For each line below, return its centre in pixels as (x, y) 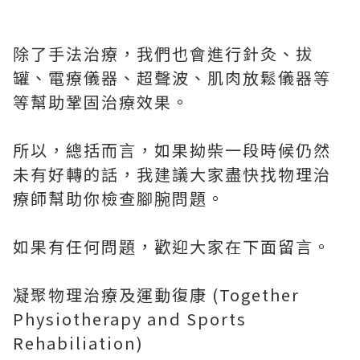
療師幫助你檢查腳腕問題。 (119, 198)
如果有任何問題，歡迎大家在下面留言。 (172, 247)
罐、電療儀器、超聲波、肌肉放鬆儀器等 (172, 78)
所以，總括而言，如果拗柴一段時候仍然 (172, 150)
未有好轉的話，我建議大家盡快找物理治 (172, 174)
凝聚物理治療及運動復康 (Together (156, 295)
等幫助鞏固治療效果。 (101, 102)
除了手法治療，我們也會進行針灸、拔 (163, 54)
